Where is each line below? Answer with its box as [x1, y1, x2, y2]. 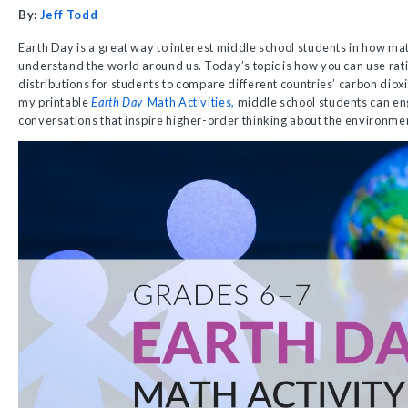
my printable [18, 95, 92, 109]
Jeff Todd [39, 7, 98, 22]
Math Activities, [145, 95, 238, 109]
